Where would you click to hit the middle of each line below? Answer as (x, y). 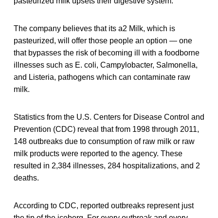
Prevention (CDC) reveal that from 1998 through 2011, (106, 129)
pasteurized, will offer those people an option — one (103, 40)
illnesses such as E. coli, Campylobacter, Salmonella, (106, 65)
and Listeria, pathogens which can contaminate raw (102, 77)
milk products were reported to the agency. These (98, 153)
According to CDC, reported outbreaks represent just (104, 205)
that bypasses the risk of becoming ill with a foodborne (107, 53)
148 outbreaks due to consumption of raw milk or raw (104, 141)
